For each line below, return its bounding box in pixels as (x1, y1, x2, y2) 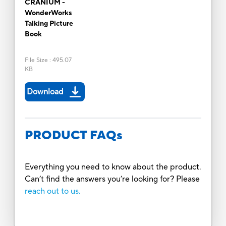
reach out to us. (24, 186, 81, 196)
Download (26, 86, 64, 97)
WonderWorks (24, 8, 72, 18)
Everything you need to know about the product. (24, 161, 201, 172)
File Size (24, 56, 48, 64)
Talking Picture (24, 19, 73, 28)
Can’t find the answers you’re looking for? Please (24, 174, 200, 184)
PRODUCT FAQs (24, 127, 123, 143)
